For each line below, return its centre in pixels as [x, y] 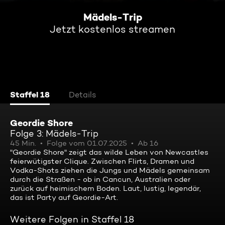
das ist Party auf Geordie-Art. [64, 197]
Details [82, 95]
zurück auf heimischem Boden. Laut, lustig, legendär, [105, 188]
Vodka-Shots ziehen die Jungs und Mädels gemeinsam [110, 170]
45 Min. [23, 143]
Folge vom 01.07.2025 [87, 143]
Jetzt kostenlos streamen [113, 29]
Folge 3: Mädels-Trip [54, 133]
